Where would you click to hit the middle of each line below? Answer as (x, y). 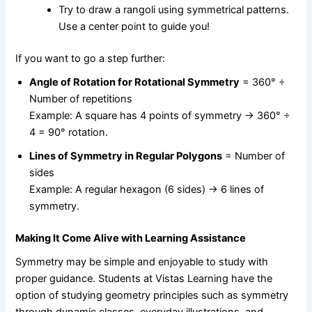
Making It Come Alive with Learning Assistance (131, 238)
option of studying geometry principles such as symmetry (152, 295)
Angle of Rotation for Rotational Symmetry (135, 83)
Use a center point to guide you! (134, 27)
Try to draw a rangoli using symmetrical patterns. (174, 10)
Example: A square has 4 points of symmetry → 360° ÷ (160, 116)
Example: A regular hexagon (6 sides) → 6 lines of (147, 190)
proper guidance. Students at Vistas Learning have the (144, 278)
